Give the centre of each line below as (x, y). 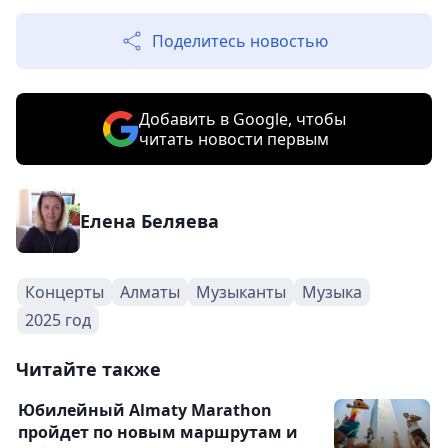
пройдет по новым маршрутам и (158, 431)
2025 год (58, 319)
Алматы (150, 291)
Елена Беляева (149, 220)
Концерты (64, 291)
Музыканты (241, 291)
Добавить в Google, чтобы (242, 118)
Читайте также (88, 368)
